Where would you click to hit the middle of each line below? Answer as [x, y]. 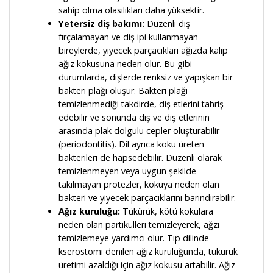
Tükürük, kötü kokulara [168, 211]
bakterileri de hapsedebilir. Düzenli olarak [140, 158]
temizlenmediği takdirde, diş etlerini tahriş [141, 104]
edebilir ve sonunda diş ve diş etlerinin [134, 118]
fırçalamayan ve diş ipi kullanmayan [128, 37]
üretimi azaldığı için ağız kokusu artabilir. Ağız [147, 265]
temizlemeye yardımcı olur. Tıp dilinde [134, 238]
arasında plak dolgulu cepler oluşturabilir [139, 131]
